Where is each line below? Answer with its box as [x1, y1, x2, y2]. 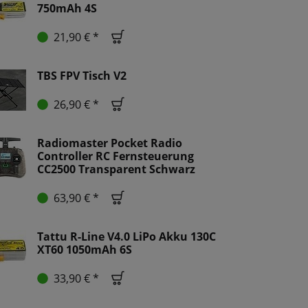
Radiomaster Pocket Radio [37, 135, 182, 151]
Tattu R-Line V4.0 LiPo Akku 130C [37, 229, 216, 245]
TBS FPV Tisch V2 [37, 68, 126, 84]
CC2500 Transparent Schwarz [37, 162, 195, 177]
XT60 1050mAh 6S [37, 242, 132, 258]
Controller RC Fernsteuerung [37, 148, 194, 164]
